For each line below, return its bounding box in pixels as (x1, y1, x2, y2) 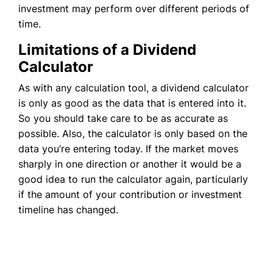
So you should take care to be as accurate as (18, 112, 228, 124)
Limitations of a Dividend (18, 40, 196, 58)
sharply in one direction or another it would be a (18, 157, 241, 170)
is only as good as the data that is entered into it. (18, 96, 246, 109)
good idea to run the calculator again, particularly (18, 172, 248, 185)
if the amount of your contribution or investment (18, 188, 242, 200)
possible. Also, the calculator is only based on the (18, 127, 247, 140)
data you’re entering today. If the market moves (18, 142, 238, 155)
